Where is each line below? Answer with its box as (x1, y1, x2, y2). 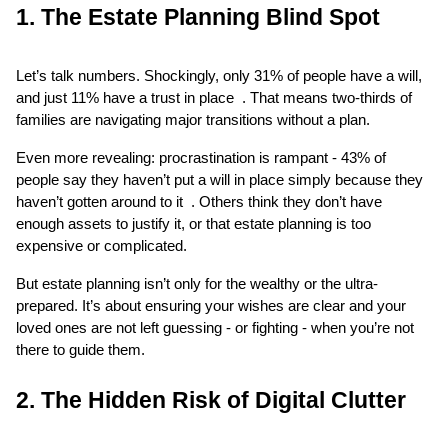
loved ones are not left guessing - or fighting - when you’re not (16, 319, 414, 336)
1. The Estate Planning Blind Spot (16, 3, 380, 30)
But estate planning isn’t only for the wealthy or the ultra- (16, 275, 378, 292)
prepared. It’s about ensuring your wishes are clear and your (16, 297, 406, 314)
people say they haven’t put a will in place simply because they (16, 171, 423, 188)
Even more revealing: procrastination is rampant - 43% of (16, 149, 386, 166)
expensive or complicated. (16, 237, 187, 254)
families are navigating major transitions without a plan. (16, 111, 370, 128)
